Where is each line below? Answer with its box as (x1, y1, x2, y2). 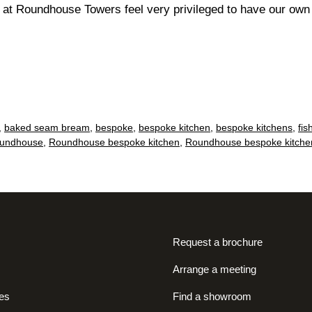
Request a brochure (173, 236, 263, 249)
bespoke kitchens (216, 122, 292, 134)
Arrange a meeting (173, 263, 256, 276)
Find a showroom (173, 290, 251, 303)
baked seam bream (4, 122, 90, 134)
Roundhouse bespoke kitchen (49, 136, 180, 148)
